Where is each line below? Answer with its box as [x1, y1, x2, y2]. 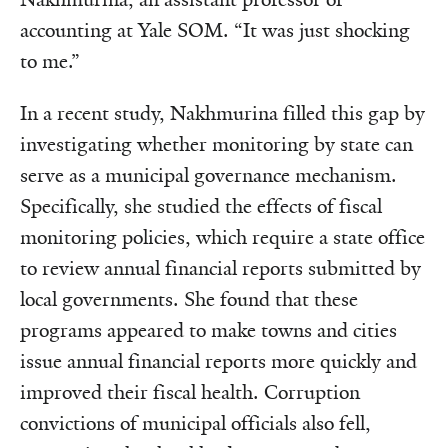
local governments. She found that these [20, 286, 358, 312]
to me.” [20, 48, 80, 74]
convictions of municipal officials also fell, [20, 410, 371, 436]
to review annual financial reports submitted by [20, 255, 421, 281]
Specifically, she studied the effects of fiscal [20, 193, 382, 219]
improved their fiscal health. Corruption [20, 379, 360, 405]
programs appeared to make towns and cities [20, 317, 397, 343]
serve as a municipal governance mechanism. [20, 162, 397, 188]
